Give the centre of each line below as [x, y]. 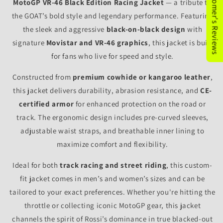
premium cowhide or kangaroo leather [141, 77]
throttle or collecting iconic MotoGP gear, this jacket [112, 206]
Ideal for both [36, 165]
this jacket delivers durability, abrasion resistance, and [107, 91]
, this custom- [189, 165]
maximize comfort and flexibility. [112, 144]
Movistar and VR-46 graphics [97, 43]
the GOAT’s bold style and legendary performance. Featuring [112, 16]
